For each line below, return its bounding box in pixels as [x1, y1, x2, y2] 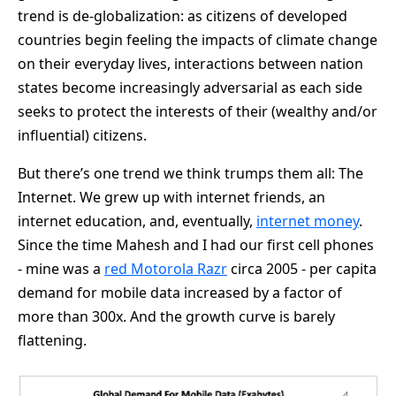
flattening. [18, 330, 87, 350]
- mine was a [18, 258, 104, 278]
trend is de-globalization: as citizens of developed [18, 5, 347, 26]
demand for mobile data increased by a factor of [18, 282, 342, 302]
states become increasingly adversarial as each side [18, 77, 362, 97]
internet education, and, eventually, [18, 210, 256, 231]
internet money [256, 210, 359, 231]
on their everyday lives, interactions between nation [18, 53, 363, 73]
